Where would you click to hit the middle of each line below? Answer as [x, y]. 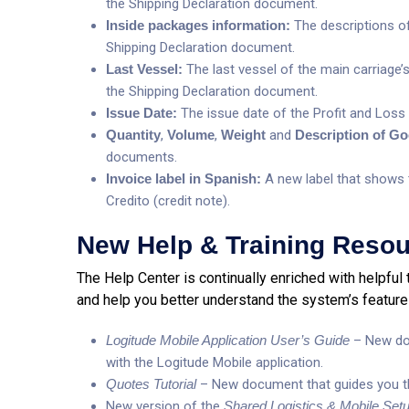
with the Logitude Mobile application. [215, 362]
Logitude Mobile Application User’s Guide [228, 340]
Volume [191, 135]
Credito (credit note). [168, 201]
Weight [243, 135]
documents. [142, 157]
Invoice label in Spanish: [185, 178]
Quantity [133, 135]
